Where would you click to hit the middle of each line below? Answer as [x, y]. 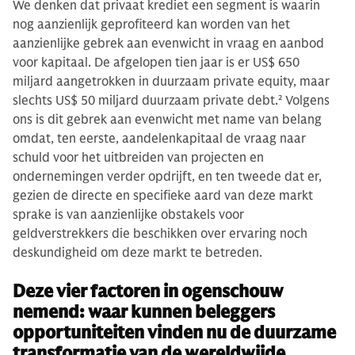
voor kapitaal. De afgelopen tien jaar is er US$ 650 [156, 62]
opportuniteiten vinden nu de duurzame [174, 332]
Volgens [306, 100]
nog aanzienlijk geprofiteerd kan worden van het [151, 24]
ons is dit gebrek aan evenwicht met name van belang [167, 119]
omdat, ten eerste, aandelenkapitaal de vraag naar [159, 138]
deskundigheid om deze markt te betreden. [137, 252]
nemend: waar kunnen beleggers [144, 311]
